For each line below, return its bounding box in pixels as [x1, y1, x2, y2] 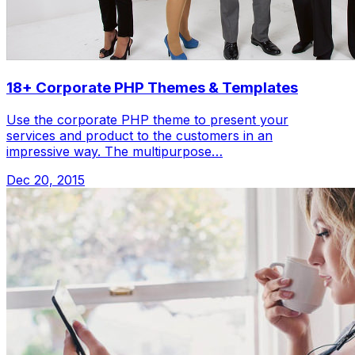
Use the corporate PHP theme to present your [6, 111, 288, 128]
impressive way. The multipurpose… [6, 143, 223, 159]
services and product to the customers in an [6, 127, 273, 143]
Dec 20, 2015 [6, 171, 85, 188]
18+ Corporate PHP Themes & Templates [6, 78, 298, 97]
